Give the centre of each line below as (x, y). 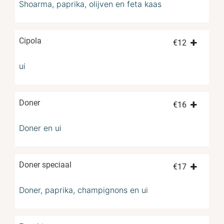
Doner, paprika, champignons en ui (83, 190)
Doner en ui (40, 128)
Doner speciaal (45, 165)
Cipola (30, 41)
